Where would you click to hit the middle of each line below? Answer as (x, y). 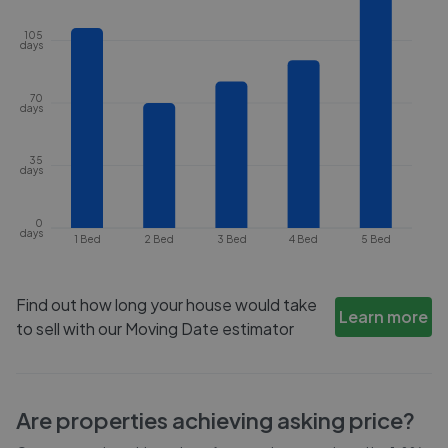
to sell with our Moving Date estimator (155, 328)
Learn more (384, 316)
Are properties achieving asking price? (215, 420)
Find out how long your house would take (166, 304)
